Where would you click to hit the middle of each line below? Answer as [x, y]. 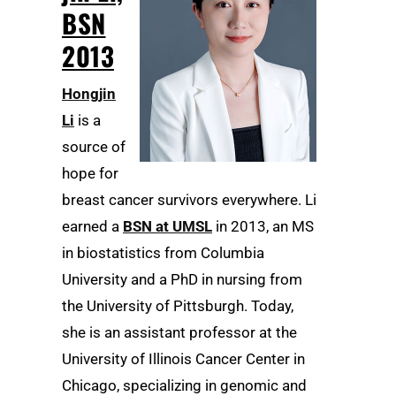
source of [94, 146]
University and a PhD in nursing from [182, 279]
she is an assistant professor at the [179, 332]
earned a [92, 226]
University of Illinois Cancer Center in [183, 358]
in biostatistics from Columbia [163, 252]
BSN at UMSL [168, 226]
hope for [90, 173]
